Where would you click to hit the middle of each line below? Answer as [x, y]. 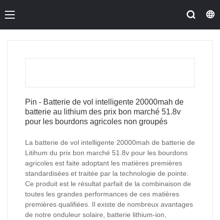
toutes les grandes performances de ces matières [102, 194]
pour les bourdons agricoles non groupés [96, 121]
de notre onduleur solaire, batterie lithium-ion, [96, 214]
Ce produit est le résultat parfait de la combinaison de [108, 183]
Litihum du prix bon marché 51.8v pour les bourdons [106, 152]
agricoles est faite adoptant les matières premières [104, 163]
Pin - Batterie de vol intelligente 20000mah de [104, 102]
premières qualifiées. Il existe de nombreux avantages [109, 204]
